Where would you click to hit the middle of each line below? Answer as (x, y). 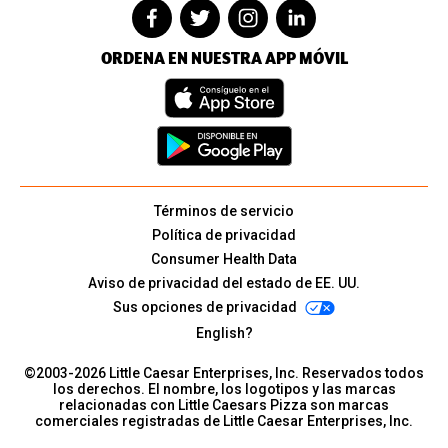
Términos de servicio (224, 210)
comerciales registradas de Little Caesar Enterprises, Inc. (224, 420)
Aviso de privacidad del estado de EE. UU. (224, 282)
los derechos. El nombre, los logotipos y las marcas (224, 388)
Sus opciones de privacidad (205, 306)
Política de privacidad (224, 234)
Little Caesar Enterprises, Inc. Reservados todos (266, 372)
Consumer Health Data (224, 258)
